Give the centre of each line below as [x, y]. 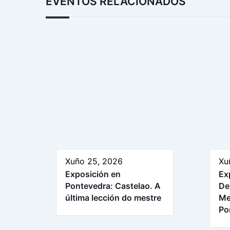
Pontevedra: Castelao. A [113, 186]
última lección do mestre [113, 198]
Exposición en [93, 174]
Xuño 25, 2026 [94, 161]
